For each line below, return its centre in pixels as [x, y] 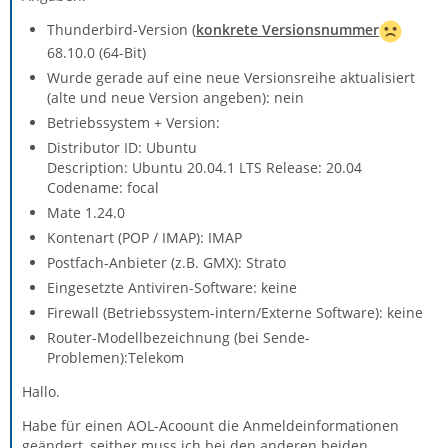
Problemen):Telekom [115, 357]
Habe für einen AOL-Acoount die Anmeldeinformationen [210, 425]
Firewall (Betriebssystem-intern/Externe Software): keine [235, 312]
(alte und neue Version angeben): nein [175, 97]
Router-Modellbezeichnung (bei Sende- [178, 337]
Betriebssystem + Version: [133, 122]
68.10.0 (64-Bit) [96, 52]
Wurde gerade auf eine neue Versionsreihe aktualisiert [231, 77]
